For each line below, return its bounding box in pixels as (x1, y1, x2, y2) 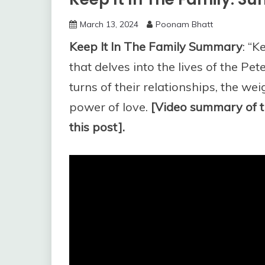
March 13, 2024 (80, 19, 138, 30)
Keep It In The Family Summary (69, 39, 243, 54)
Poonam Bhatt (156, 19, 213, 30)
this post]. (69, 119, 125, 134)
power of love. (69, 99, 151, 114)
